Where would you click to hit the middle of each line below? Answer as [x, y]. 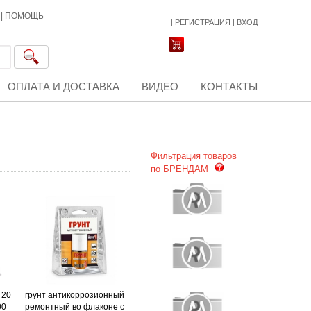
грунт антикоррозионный [75, 295]
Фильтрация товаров [193, 156]
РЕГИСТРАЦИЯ [203, 22]
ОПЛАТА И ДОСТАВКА [64, 86]
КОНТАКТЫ [229, 86]
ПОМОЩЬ [24, 16]
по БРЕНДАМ [180, 169]
